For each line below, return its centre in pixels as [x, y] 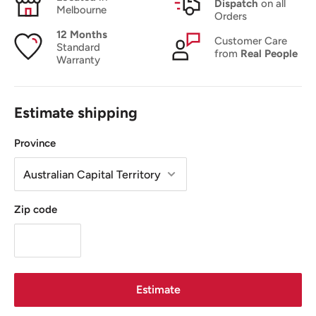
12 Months [82, 35]
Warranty [78, 60]
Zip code [36, 210]
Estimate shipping [76, 113]
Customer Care [251, 41]
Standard [78, 47]
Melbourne [81, 10]
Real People [269, 54]
